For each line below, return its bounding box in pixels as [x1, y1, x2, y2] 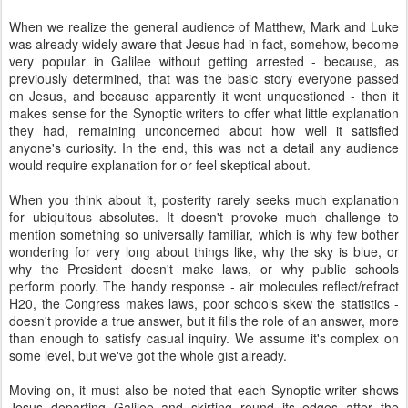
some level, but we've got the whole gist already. [9, 346, 287, 364]
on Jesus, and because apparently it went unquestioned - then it [9, 87, 399, 105]
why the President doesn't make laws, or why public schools [9, 260, 399, 278]
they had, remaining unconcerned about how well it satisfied [9, 121, 399, 139]
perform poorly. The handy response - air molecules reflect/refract [9, 277, 399, 295]
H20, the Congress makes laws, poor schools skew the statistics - [9, 294, 399, 312]
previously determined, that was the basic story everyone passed [9, 69, 399, 87]
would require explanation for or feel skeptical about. [9, 156, 311, 174]
